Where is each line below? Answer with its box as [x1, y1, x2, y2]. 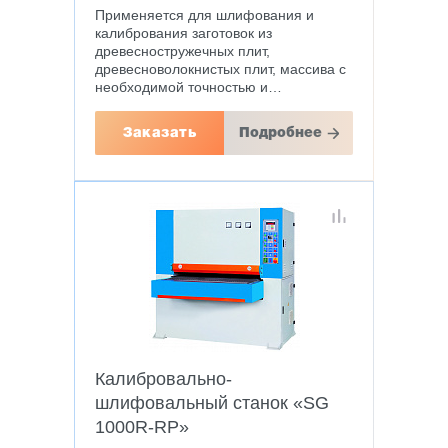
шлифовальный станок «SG [95, 393, 329, 413]
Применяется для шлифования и [95, 7, 314, 23]
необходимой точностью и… [95, 79, 282, 95]
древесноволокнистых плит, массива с [95, 61, 346, 77]
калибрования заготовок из [95, 25, 272, 41]
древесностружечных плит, [95, 43, 270, 59]
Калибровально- [95, 369, 232, 389]
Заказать [123, 127, 196, 139]
